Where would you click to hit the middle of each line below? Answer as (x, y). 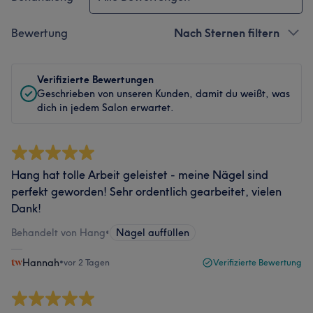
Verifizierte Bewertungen (95, 80)
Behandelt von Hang (58, 233)
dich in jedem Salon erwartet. (105, 108)
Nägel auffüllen (153, 233)
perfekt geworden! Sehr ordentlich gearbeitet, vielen (146, 191)
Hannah (41, 263)
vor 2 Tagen (87, 262)
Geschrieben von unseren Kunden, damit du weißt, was (163, 94)
